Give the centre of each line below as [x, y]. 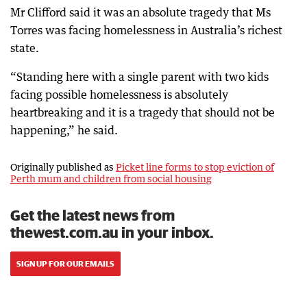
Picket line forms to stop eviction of [195, 167]
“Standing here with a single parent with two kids [139, 76]
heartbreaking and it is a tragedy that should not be [143, 112]
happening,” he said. [64, 130]
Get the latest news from [93, 214]
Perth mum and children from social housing [111, 178]
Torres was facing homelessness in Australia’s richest [146, 30]
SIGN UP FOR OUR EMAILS [65, 263]
